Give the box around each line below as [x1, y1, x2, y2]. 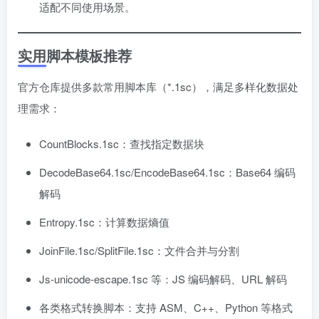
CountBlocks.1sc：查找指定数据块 [39, 136, 204, 152]
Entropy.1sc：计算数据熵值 [39, 214, 169, 230]
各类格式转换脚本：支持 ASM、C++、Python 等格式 [39, 300, 293, 315]
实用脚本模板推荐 [18, 45, 132, 66]
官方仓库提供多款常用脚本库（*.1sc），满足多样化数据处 [18, 79, 298, 95]
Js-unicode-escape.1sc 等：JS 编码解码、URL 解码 [39, 271, 287, 287]
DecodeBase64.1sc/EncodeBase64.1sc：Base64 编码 [39, 164, 296, 180]
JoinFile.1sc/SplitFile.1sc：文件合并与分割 [39, 243, 239, 258]
